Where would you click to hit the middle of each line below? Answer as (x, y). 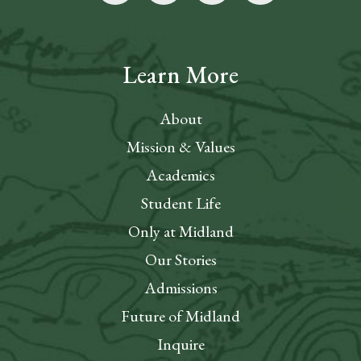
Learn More (180, 74)
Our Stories (180, 259)
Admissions (180, 287)
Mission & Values (180, 146)
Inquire (180, 344)
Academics (180, 174)
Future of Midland (180, 315)
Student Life (180, 203)
